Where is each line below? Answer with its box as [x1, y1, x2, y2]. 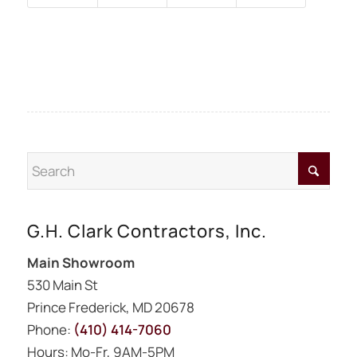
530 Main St [26, 276, 98, 295]
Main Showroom [26, 253, 135, 273]
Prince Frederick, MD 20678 [26, 298, 194, 317]
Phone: [26, 320, 73, 339]
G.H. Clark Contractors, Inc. [26, 218, 267, 243]
